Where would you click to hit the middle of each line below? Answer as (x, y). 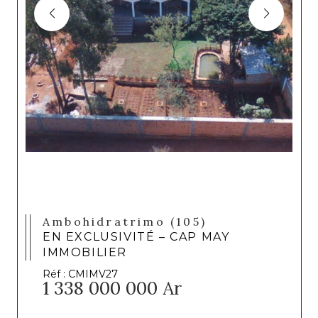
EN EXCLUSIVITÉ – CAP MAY (136, 237)
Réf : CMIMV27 (80, 274)
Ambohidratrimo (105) (130, 221)
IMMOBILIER (85, 252)
